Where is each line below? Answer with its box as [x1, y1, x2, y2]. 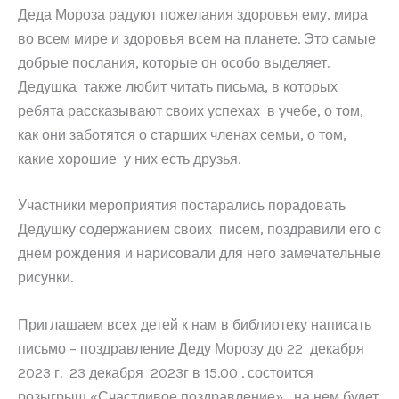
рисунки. [18, 269, 73, 287]
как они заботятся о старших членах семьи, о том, [18, 126, 346, 143]
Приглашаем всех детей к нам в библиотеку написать [18, 315, 371, 333]
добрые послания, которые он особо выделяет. [18, 53, 330, 71]
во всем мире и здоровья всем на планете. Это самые [18, 29, 376, 47]
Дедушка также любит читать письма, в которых [18, 77, 338, 95]
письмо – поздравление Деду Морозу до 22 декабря [18, 339, 364, 357]
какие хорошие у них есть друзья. [18, 150, 240, 167]
